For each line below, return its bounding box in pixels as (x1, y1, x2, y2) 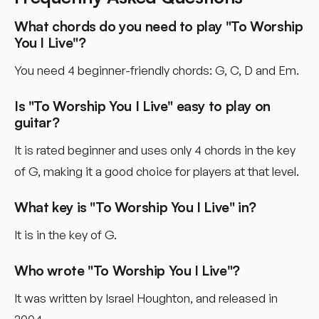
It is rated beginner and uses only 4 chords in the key (14, 142, 296, 157)
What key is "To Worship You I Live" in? (14, 198, 257, 216)
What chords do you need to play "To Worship (14, 17, 303, 35)
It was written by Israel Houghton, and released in (14, 290, 278, 305)
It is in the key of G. (14, 226, 117, 242)
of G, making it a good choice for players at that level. (14, 163, 299, 179)
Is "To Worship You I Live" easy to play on (14, 97, 271, 115)
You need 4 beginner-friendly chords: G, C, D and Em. (14, 62, 299, 78)
